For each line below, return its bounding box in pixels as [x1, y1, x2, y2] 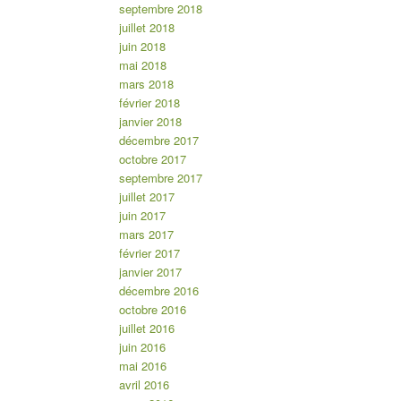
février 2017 [118, 244, 180, 262]
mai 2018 [118, 56, 166, 74]
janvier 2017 [118, 263, 182, 281]
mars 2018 [118, 75, 174, 93]
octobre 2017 [118, 150, 186, 168]
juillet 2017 [118, 188, 175, 206]
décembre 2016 [118, 282, 199, 300]
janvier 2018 [118, 113, 182, 131]
